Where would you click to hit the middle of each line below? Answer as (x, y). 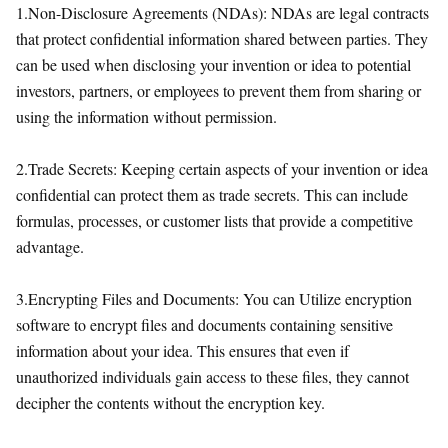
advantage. (50, 246)
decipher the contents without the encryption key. (170, 402)
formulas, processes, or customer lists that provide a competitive (214, 220)
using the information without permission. (146, 116)
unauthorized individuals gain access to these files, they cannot (212, 376)
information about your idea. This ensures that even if (182, 350)
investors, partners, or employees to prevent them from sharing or (218, 90)
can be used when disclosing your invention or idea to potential (213, 64)
